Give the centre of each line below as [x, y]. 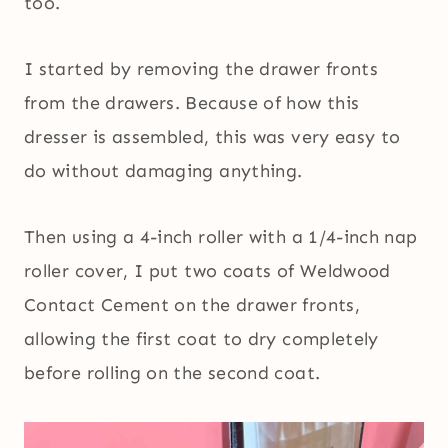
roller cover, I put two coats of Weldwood [207, 270]
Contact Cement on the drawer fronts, [192, 304]
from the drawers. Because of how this [192, 102]
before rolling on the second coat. [172, 372]
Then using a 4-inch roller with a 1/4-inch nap [221, 236]
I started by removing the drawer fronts [201, 68]
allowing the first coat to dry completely [201, 338]
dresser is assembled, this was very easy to [212, 136]
